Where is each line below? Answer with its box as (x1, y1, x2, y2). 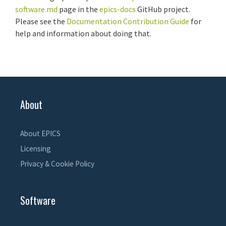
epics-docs (99, 4, 136, 14)
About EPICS (20, 128, 61, 138)
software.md (15, 4, 58, 14)
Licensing (20, 143, 51, 153)
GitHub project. (136, 4, 190, 14)
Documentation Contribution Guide (67, 16, 189, 26)
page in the (58, 4, 99, 14)
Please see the (15, 16, 67, 26)
